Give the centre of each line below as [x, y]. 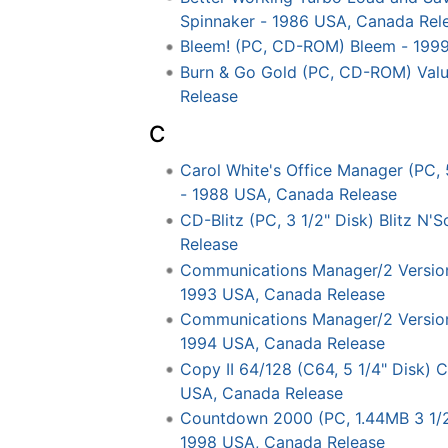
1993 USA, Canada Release [282, 293]
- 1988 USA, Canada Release [288, 194]
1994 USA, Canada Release [282, 343]
